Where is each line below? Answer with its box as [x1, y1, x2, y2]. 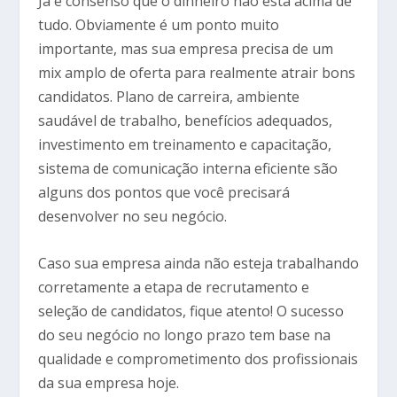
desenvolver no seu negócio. [37, 206, 227, 227]
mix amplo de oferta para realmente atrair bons [37, 63, 355, 83]
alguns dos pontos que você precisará [37, 183, 290, 203]
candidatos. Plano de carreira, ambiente [37, 87, 300, 107]
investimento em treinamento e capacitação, [37, 135, 331, 155]
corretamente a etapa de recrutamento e [37, 276, 309, 297]
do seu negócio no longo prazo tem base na [37, 324, 331, 345]
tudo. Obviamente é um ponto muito [37, 15, 279, 35]
